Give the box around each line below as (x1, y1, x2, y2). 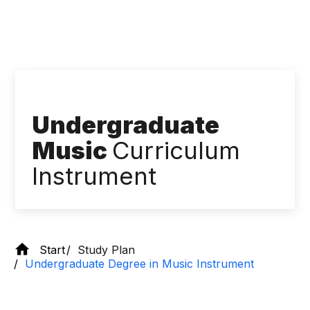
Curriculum (112, 136, 241, 165)
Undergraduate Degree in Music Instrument (25, 257, 254, 271)
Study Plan (77, 242, 135, 257)
